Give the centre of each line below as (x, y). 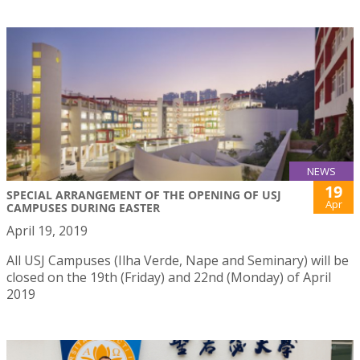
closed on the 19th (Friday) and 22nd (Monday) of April (169, 277)
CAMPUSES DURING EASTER (83, 207)
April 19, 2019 (47, 230)
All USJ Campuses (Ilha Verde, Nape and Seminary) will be (178, 260)
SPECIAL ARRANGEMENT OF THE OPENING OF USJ (144, 194)
